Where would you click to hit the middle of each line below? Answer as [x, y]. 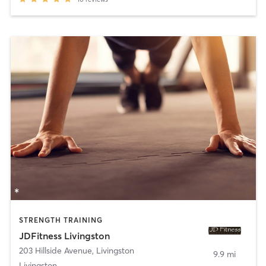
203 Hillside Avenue [55, 250]
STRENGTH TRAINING [61, 220]
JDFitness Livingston [64, 235]
